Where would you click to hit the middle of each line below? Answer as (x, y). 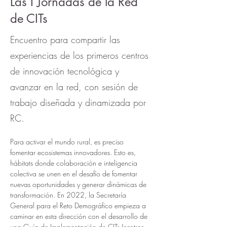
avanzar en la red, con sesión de (74, 87)
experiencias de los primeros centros (79, 55)
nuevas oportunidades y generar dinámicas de (79, 184)
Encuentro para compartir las (65, 40)
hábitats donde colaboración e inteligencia (75, 163)
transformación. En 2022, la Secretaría (69, 195)
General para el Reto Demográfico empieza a (79, 205)
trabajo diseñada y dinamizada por (78, 102)
